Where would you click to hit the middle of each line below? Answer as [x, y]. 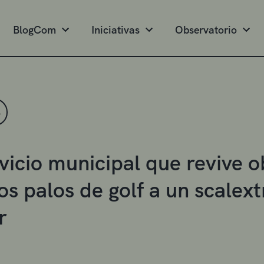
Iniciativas [115, 30]
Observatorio [206, 30]
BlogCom [34, 30]
